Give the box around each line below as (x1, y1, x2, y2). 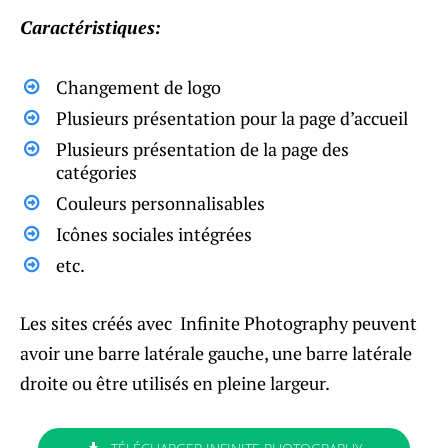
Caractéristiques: (20, 14, 161, 39)
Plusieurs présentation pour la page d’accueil (56, 105, 408, 130)
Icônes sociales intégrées (56, 221, 252, 246)
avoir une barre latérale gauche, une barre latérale (20, 340, 412, 365)
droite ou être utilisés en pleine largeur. (20, 370, 330, 395)
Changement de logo (56, 74, 221, 99)
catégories (56, 159, 137, 184)
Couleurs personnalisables (56, 190, 265, 215)
